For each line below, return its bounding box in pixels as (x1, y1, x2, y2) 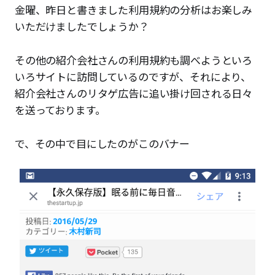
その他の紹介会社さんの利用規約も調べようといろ (15, 52, 253, 68)
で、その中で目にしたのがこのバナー (15, 135, 190, 151)
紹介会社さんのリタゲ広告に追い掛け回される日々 (15, 85, 253, 101)
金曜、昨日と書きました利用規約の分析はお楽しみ (15, 1, 253, 17)
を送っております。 (15, 101, 106, 117)
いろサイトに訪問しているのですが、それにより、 (15, 68, 252, 84)
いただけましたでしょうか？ (15, 18, 149, 34)
